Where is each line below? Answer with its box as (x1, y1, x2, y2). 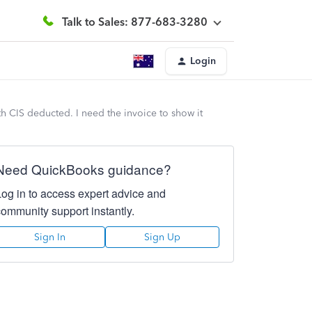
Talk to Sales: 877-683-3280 (62, 15, 208, 29)
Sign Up (143, 231, 180, 243)
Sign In (34, 231, 66, 243)
